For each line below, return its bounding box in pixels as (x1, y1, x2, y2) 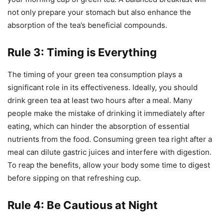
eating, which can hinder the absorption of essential (7, 121, 190, 131)
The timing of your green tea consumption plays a (7, 69, 182, 79)
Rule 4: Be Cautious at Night (7, 198, 158, 212)
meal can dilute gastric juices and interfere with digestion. (7, 147, 212, 157)
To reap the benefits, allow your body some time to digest (7, 160, 210, 170)
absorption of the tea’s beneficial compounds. (7, 20, 167, 30)
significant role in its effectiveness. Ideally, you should (7, 82, 198, 92)
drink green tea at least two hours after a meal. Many (7, 95, 192, 105)
